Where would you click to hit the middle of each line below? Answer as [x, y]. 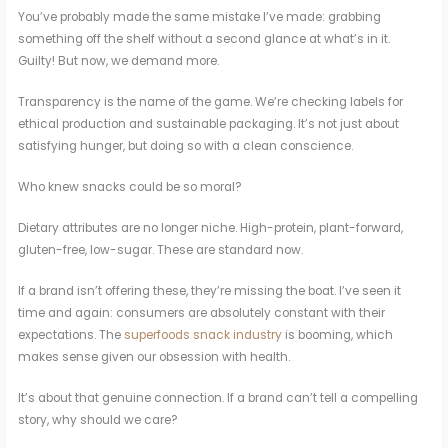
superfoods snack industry [203, 335]
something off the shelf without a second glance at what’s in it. [204, 39]
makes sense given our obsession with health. [154, 357]
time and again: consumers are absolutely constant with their [202, 313]
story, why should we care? [98, 420]
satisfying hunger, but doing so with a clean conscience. [186, 146]
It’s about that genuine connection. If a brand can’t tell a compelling [218, 398]
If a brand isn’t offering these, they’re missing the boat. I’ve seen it [210, 291]
